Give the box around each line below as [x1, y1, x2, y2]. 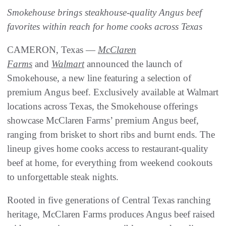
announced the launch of [84, 59, 182, 70]
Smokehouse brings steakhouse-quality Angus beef [7, 7, 202, 18]
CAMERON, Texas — [7, 44, 98, 55]
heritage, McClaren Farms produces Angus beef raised [7, 209, 215, 220]
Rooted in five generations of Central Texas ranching [7, 195, 211, 206]
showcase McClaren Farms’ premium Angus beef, [7, 115, 199, 126]
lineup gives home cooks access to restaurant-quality [7, 143, 208, 154]
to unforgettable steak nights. [7, 172, 119, 183]
